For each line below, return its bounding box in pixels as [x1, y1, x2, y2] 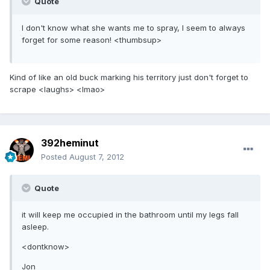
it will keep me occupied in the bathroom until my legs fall [22, 210, 239, 220]
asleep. [22, 222, 49, 232]
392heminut [41, 137, 99, 149]
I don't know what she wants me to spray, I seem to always [22, 23, 245, 33]
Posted [41, 152, 69, 162]
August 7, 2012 [69, 152, 124, 162]
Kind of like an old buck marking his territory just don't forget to [10, 72, 248, 83]
